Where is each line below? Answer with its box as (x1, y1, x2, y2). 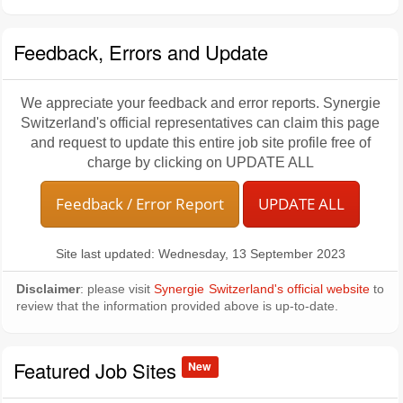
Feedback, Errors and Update (13, 38, 268, 66)
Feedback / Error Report (56, 193, 224, 214)
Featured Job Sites (13, 356, 182, 384)
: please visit (80, 282, 155, 296)
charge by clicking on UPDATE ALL (86, 155, 314, 170)
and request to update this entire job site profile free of (30, 135, 371, 150)
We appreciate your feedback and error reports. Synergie (20, 95, 381, 111)
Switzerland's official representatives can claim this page (21, 115, 380, 130)
